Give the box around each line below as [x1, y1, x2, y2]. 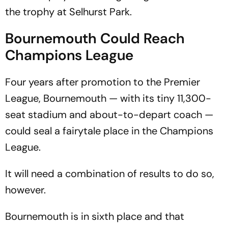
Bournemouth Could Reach [5, 29, 185, 48]
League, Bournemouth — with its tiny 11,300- [5, 92, 211, 105]
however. [5, 183, 46, 196]
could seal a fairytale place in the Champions [5, 124, 213, 137]
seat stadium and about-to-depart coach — [5, 108, 213, 121]
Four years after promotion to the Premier [5, 75, 200, 89]
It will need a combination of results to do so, [5, 167, 214, 180]
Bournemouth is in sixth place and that [5, 210, 184, 223]
